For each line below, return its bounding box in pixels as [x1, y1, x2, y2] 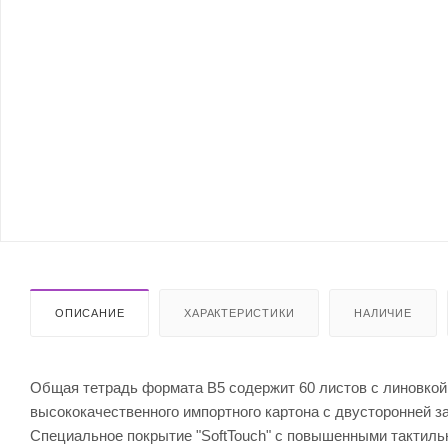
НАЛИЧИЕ [354, 306, 412, 319]
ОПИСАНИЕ [55, 306, 125, 319]
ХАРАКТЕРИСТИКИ [184, 306, 295, 319]
